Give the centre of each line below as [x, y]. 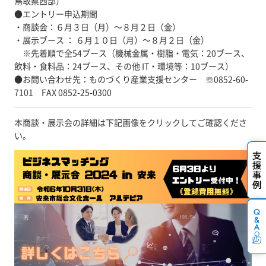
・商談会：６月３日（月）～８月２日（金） [97, 27]
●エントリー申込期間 [56, 14]
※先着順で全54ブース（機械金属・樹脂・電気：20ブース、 [136, 53]
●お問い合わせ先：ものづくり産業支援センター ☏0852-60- [131, 79]
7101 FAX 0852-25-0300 [63, 92]
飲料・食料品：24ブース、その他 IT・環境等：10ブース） [124, 66]
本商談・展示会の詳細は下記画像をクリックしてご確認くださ [131, 122]
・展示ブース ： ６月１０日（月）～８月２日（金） [112, 40]
